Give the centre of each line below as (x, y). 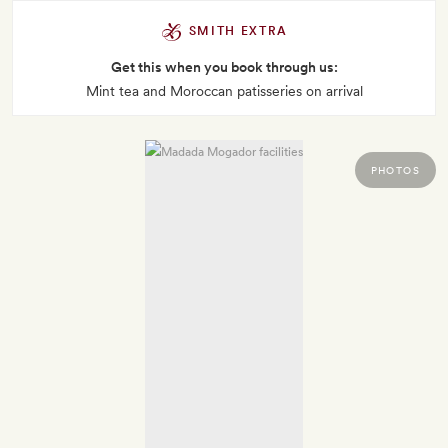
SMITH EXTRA (236, 31)
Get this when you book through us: (224, 67)
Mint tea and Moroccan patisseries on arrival (224, 91)
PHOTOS (395, 170)
